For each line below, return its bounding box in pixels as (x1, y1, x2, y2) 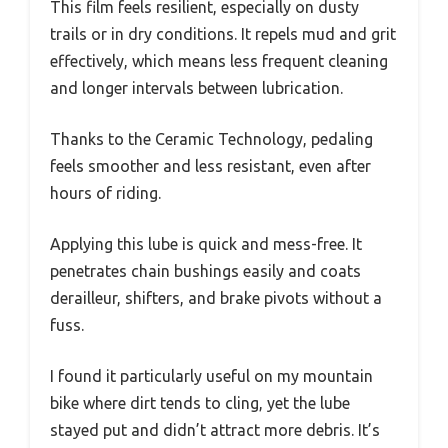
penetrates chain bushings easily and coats (50, 262, 361, 281)
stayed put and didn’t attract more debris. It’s (50, 421, 380, 440)
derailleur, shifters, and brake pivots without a (50, 289, 382, 308)
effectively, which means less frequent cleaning (50, 52, 388, 71)
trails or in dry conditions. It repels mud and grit (50, 25, 396, 44)
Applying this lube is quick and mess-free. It (50, 235, 362, 254)
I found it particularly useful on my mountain (50, 367, 373, 386)
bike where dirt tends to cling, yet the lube (50, 394, 350, 413)
